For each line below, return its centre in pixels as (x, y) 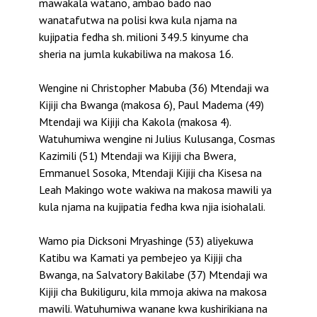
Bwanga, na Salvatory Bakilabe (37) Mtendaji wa (153, 275)
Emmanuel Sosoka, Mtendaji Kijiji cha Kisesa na (150, 173)
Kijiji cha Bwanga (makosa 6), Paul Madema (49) (151, 105)
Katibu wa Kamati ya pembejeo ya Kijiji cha (140, 258)
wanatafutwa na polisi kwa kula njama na (138, 20)
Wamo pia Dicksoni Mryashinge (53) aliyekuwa (146, 241)
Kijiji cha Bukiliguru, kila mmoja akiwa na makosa (153, 292)
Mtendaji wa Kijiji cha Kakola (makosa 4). (135, 122)
